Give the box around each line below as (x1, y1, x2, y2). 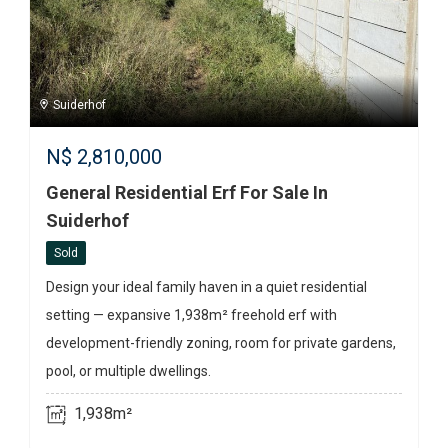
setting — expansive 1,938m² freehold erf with (46, 307, 337, 324)
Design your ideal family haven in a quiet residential (46, 279, 367, 296)
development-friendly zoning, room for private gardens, (46, 335, 396, 352)
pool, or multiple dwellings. (46, 363, 211, 380)
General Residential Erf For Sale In (46, 182, 328, 204)
